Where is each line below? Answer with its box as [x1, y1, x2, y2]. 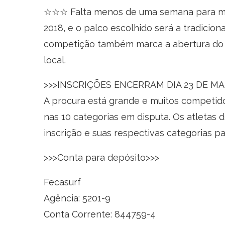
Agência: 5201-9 [44, 193, 110, 203]
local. [44, 55, 66, 65]
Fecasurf [44, 177, 81, 187]
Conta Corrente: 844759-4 [44, 209, 156, 219]
